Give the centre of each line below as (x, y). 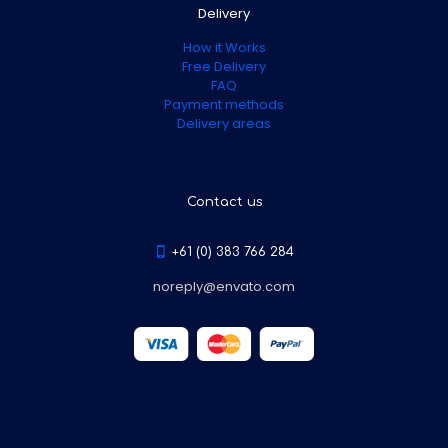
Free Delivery (224, 66)
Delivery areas (224, 123)
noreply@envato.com (224, 286)
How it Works (224, 47)
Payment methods (224, 104)
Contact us (224, 201)
